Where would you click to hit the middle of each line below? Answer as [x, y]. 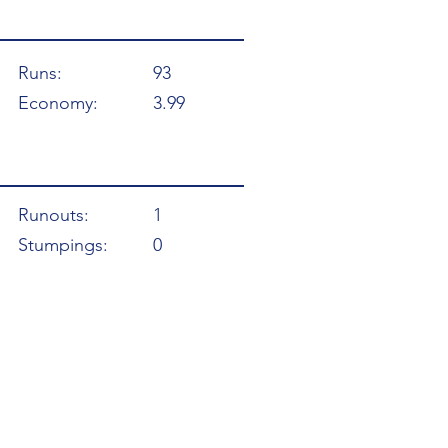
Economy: [58, 103]
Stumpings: [63, 245]
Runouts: [53, 215]
